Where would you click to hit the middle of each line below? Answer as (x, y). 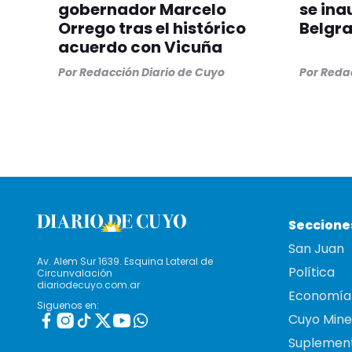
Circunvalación (75, 273)
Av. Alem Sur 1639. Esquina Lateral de (125, 262)
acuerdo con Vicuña (140, 48)
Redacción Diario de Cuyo (152, 73)
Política (312, 273)
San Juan (316, 249)
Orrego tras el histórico (152, 29)
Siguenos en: (68, 306)
